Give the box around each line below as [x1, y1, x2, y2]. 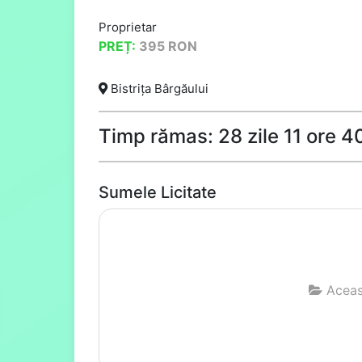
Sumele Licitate [99, 183, 217, 202]
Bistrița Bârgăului [107, 81, 208, 96]
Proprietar [99, 19, 157, 35]
